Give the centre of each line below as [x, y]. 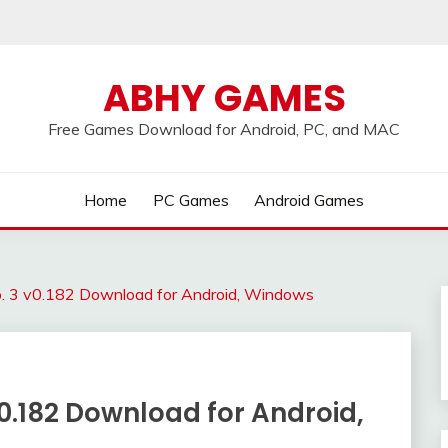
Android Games [309, 200]
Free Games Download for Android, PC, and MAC [224, 129]
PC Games [190, 200]
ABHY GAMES [224, 98]
